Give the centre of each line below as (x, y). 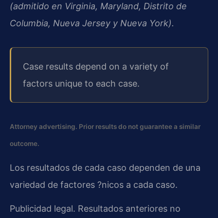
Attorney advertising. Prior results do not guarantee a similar (105, 126)
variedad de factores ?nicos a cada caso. (94, 184)
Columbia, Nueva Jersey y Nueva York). (92, 23)
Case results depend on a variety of (96, 66)
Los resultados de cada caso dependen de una (105, 167)
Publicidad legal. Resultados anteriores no (95, 208)
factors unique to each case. (81, 83)
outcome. (25, 143)
